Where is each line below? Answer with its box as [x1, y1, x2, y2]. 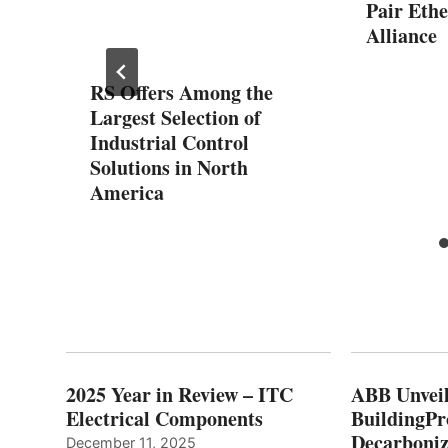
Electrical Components [66, 404, 263, 434]
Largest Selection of [90, 103, 261, 133]
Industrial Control [90, 128, 249, 158]
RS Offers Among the [90, 78, 273, 108]
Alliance [366, 21, 437, 51]
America [90, 178, 164, 208]
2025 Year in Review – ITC [66, 380, 293, 410]
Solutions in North [90, 153, 248, 183]
